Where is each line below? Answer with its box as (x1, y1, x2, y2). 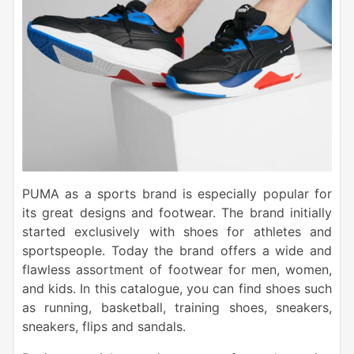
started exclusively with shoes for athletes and (21, 224, 333, 240)
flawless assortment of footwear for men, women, (21, 262, 333, 278)
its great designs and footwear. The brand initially (21, 205, 333, 221)
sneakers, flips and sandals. (21, 318, 186, 335)
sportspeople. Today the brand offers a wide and (21, 243, 333, 259)
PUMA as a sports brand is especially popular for (21, 186, 333, 202)
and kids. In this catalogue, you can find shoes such (21, 281, 333, 297)
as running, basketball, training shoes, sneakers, (21, 299, 333, 316)
